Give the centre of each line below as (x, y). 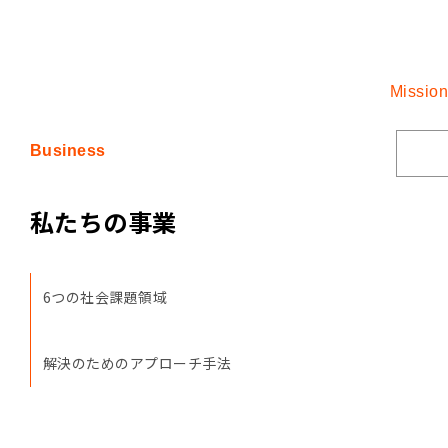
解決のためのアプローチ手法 (137, 362)
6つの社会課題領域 (105, 296)
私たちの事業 (103, 221)
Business (68, 150)
